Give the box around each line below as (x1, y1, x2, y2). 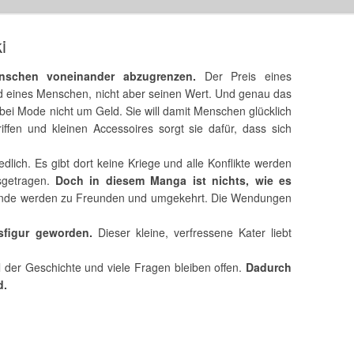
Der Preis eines (196, 68, 292, 84)
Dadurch (245, 259, 292, 275)
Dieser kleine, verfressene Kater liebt (92, 224, 292, 240)
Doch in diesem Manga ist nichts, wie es (55, 172, 292, 188)
